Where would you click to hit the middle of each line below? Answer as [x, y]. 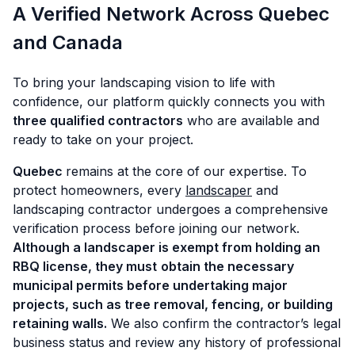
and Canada [68, 43]
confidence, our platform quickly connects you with [169, 102]
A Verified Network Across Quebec [171, 14]
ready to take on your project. [103, 140]
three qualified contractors [98, 121]
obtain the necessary [227, 267]
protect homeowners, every [99, 191]
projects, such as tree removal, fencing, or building [173, 305]
